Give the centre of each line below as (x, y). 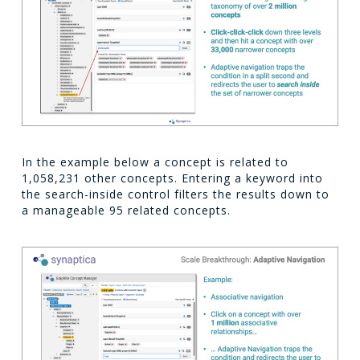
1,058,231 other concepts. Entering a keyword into (172, 178)
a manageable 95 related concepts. (126, 210)
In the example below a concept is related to (155, 162)
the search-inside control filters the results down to (175, 194)
